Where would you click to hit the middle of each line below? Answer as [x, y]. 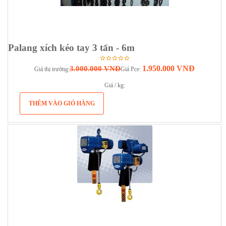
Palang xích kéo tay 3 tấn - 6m [71, 48]
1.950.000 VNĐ [168, 69]
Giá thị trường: [52, 69]
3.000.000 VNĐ [95, 69]
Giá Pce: [131, 69]
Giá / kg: [115, 86]
